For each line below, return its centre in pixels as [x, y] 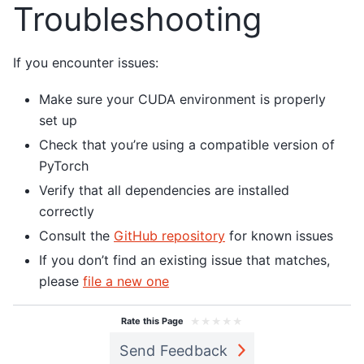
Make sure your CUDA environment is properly [182, 99]
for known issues [279, 235]
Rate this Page [152, 321]
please [61, 281]
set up [58, 120]
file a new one [126, 281]
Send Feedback [174, 350]
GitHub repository [169, 235]
